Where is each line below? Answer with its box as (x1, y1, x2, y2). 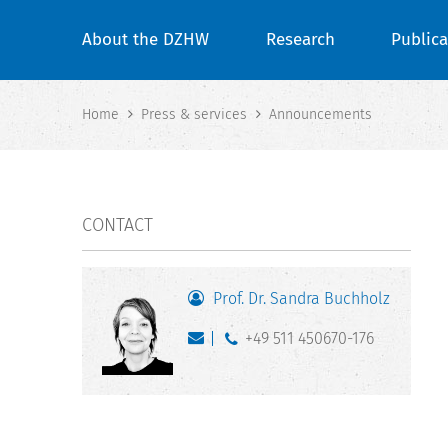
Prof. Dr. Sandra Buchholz (213, 289, 390, 309)
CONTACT (82, 214, 153, 237)
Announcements (269, 106, 372, 124)
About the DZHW (82, 29, 209, 50)
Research (265, 29, 335, 50)
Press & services (141, 106, 247, 124)
